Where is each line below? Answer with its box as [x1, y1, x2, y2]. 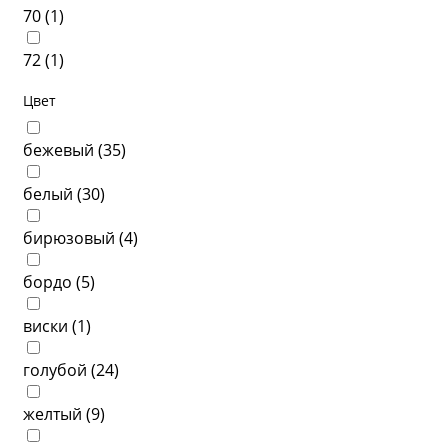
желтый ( [23, 403, 91, 425]
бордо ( [23, 271, 81, 293]
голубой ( [23, 359, 96, 381]
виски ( [23, 315, 77, 337]
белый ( [23, 183, 82, 205]
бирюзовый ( [23, 227, 124, 249]
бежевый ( [23, 139, 103, 161]
